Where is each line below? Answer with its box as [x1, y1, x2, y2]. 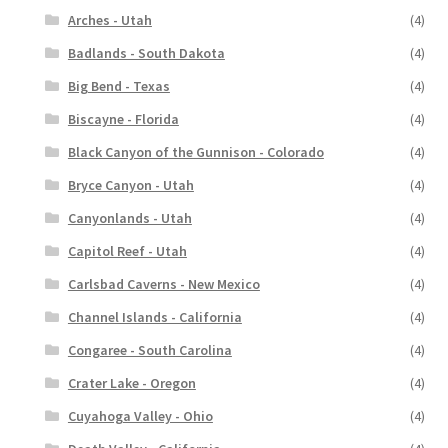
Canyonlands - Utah [67, 208, 192, 227]
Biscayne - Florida [67, 109, 179, 128]
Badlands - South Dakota [67, 43, 225, 62]
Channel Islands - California [67, 307, 242, 326]
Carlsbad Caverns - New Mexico [67, 274, 260, 293]
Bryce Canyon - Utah [67, 175, 194, 194]
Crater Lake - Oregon [67, 373, 196, 392]
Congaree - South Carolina [67, 340, 232, 359]
